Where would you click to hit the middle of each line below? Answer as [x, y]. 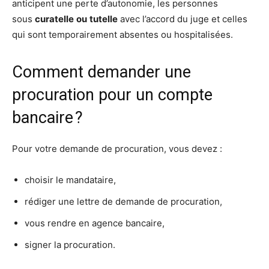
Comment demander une [101, 72]
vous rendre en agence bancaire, [95, 223]
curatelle [54, 19]
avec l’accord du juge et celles [183, 19]
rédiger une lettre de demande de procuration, [123, 202]
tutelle [104, 19]
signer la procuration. [70, 245]
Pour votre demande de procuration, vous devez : [117, 149]
